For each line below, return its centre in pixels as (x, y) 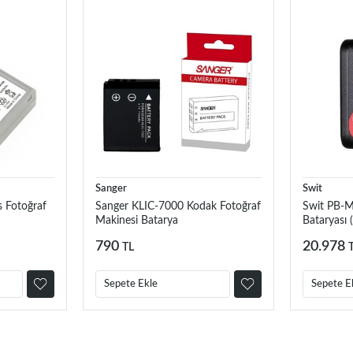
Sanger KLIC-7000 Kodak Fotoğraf (178, 207)
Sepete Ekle (130, 284)
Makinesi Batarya (136, 221)
